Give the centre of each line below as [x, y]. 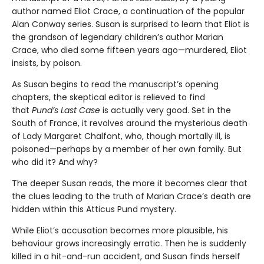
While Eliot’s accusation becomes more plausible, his [120, 230]
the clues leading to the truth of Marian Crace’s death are [131, 196]
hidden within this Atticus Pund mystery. [94, 209]
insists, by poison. [47, 63]
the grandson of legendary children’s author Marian [118, 37]
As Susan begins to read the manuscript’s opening [115, 84]
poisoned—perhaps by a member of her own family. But [127, 149]
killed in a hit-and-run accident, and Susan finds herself [126, 256]
